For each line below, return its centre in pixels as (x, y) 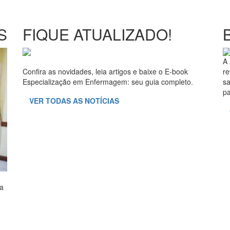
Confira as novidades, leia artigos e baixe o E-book (105, 71)
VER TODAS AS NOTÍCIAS (74, 101)
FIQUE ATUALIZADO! (97, 34)
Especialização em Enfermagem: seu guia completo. (108, 82)
